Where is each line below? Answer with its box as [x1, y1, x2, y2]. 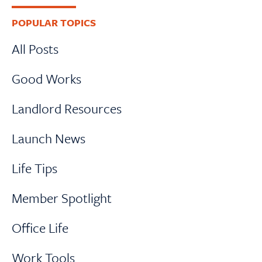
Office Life [12, 218, 68, 238]
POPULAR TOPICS [12, 15, 96, 30]
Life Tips [12, 158, 57, 178]
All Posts [12, 39, 58, 59]
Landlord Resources [12, 99, 122, 119]
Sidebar [11, 20, 59, 40]
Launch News [12, 129, 85, 149]
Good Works [12, 69, 81, 89]
